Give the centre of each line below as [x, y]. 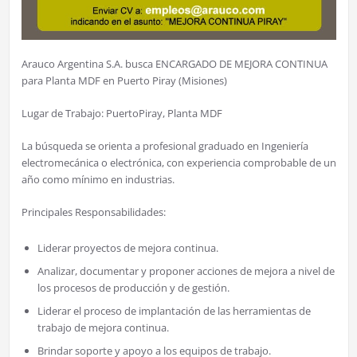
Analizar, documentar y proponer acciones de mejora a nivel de [186, 271]
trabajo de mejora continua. [103, 327]
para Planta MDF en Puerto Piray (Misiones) [124, 80]
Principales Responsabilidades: [93, 212]
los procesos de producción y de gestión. [133, 287]
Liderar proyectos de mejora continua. [127, 247]
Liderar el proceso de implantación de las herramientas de [174, 310]
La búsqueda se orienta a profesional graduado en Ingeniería [165, 145]
